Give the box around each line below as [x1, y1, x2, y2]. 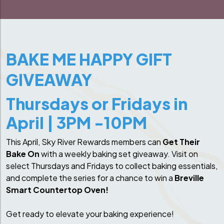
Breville [174, 172, 204, 183]
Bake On [6, 148, 39, 159]
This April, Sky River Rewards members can [6, 136, 162, 147]
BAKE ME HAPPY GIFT [6, 49, 172, 69]
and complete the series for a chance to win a [6, 172, 174, 183]
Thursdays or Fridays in [6, 93, 187, 113]
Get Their [162, 136, 200, 147]
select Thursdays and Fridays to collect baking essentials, [6, 160, 217, 171]
